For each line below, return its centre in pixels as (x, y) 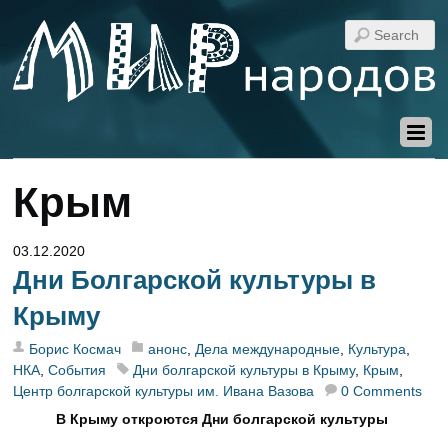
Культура (377, 349)
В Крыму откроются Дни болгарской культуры (223, 419)
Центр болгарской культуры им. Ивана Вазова (164, 391)
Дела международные (268, 349)
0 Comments (382, 391)
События (77, 370)
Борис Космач (75, 349)
